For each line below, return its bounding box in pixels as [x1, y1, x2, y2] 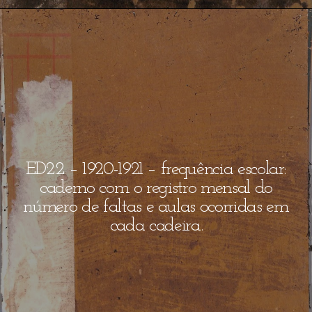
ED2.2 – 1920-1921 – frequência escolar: [25, 159, 287, 179]
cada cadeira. [109, 216, 203, 235]
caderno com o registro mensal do [40, 178, 272, 198]
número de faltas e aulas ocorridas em [23, 197, 289, 217]
